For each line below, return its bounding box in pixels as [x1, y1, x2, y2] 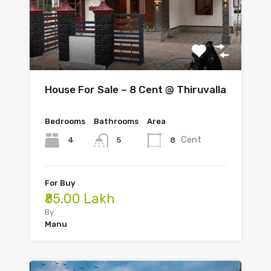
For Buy [45, 178, 75, 188]
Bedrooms [45, 117, 85, 126]
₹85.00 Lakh [45, 191, 115, 207]
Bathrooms [94, 117, 139, 126]
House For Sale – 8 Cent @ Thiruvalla [45, 83, 226, 96]
